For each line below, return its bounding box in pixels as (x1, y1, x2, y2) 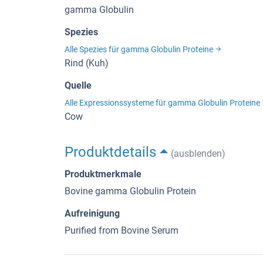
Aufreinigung (65, 207, 120, 219)
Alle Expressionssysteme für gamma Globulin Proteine (65, 98, 262, 108)
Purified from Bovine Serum (65, 224, 178, 236)
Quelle (65, 79, 92, 91)
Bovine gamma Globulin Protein (65, 185, 196, 197)
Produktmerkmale (65, 168, 141, 180)
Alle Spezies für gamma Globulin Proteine (65, 45, 215, 55)
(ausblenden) (170, 147, 225, 159)
